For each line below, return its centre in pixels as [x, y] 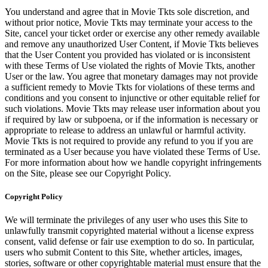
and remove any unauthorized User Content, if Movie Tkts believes [132, 44]
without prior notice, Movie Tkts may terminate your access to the [129, 22]
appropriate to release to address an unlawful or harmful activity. [125, 130]
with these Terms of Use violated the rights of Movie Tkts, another [130, 65]
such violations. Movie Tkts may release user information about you [133, 108]
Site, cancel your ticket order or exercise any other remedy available [132, 33]
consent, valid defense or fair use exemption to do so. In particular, [130, 242]
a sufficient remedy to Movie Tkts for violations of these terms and [130, 87]
